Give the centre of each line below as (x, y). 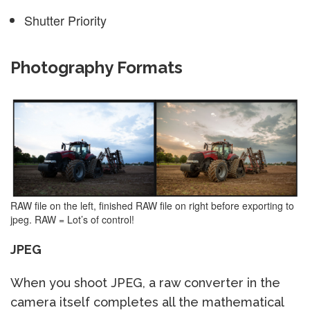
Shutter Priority (65, 20)
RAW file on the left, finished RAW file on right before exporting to (152, 206)
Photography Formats (97, 67)
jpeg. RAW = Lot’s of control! (72, 220)
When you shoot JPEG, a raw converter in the (145, 283)
